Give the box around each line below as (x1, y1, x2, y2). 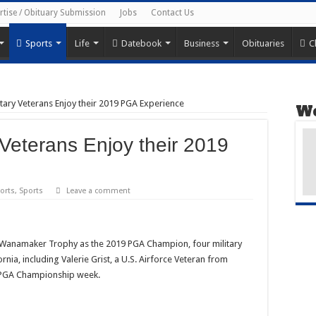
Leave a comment (66, 186, 130, 195)
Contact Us (151, 8, 194, 18)
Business (184, 37, 219, 49)
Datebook (121, 37, 162, 49)
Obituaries (242, 37, 284, 49)
